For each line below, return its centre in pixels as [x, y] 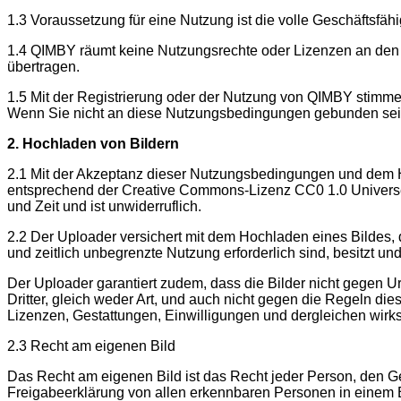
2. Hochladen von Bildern [93, 143]
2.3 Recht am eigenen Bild [91, 346]
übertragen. [43, 66]
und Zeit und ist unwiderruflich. [104, 206]
